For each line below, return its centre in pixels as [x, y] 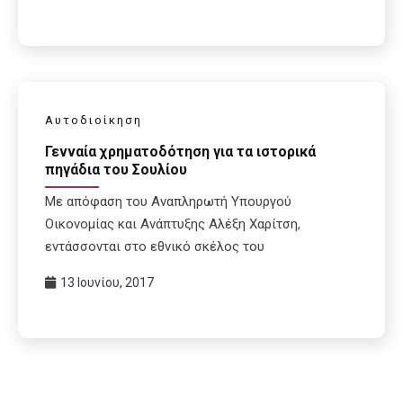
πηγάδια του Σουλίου [116, 170]
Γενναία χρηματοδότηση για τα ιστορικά [180, 152]
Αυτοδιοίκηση [94, 121]
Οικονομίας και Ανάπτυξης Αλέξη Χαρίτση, [173, 224]
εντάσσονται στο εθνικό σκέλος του [155, 246]
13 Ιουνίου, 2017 [107, 282]
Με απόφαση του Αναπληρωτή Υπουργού [168, 201]
